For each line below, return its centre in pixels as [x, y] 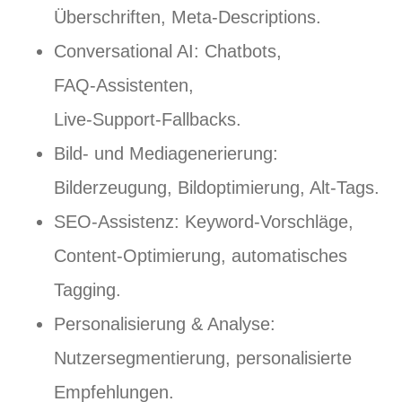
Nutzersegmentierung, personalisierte [203, 358]
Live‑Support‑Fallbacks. [148, 120]
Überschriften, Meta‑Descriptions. [188, 17]
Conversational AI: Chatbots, [168, 52]
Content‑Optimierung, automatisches [201, 256]
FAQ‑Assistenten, [124, 86]
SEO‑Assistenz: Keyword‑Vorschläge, [204, 222]
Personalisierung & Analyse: [165, 324]
